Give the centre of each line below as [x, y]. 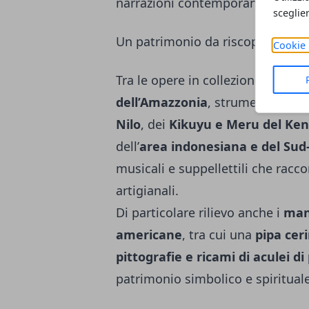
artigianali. [147, 191]
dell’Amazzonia [162, 102]
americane [149, 235]
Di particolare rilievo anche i [200, 213]
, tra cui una [219, 235]
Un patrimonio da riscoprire [197, 42]
